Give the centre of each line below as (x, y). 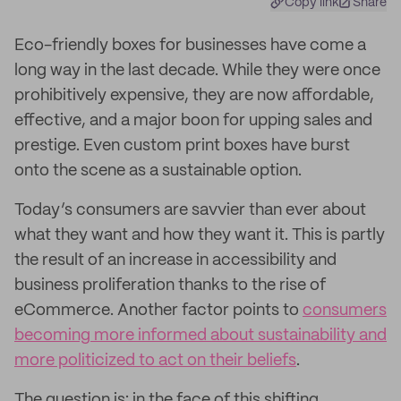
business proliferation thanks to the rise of (170, 286)
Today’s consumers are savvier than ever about (190, 210)
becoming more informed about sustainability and (200, 336)
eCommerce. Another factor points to (158, 311)
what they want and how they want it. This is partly (200, 235)
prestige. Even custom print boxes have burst (182, 146)
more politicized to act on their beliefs (155, 361)
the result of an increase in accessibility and (175, 260)
